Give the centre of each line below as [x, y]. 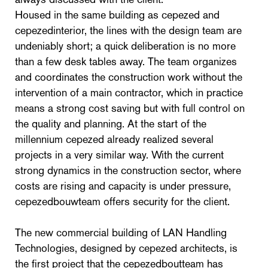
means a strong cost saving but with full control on [130, 108]
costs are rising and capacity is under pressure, [123, 186]
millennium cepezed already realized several [114, 139]
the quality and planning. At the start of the [111, 124]
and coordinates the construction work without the [129, 77]
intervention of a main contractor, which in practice [129, 92]
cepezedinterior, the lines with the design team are [128, 30]
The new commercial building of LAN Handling [121, 232]
